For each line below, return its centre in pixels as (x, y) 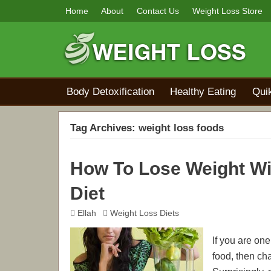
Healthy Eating (203, 92)
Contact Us (158, 11)
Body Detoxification (111, 92)
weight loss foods (181, 128)
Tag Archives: (104, 128)
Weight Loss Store (227, 11)
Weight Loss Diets (144, 213)
